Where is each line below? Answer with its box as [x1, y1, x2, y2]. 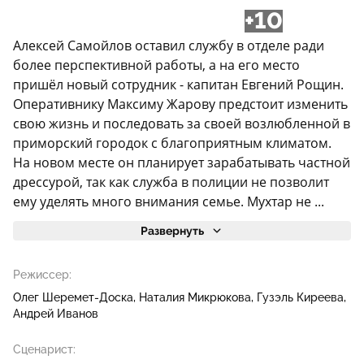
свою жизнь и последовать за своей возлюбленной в [13, 115, 350, 133]
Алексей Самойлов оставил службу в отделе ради [13, 37, 324, 55]
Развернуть [141, 224, 204, 238]
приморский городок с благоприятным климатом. [13, 134, 331, 153]
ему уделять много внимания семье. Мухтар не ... [13, 193, 324, 211]
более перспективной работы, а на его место [13, 56, 300, 75]
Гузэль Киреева [257, 291, 344, 305]
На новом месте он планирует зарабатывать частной [13, 154, 350, 172]
